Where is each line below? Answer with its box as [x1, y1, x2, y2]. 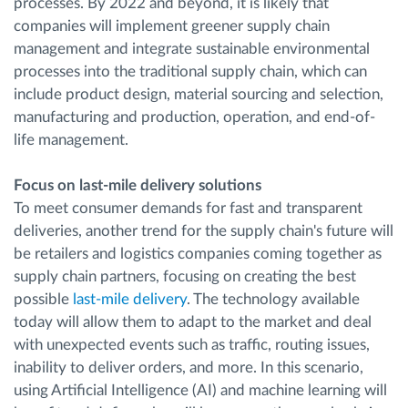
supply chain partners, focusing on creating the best [14, 268, 356, 284]
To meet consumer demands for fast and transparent [14, 199, 362, 216]
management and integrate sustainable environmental [14, 40, 370, 56]
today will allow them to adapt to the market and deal [14, 313, 372, 330]
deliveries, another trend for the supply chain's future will [14, 222, 393, 239]
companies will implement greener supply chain [14, 17, 330, 34]
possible [14, 291, 73, 307]
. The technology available [187, 291, 360, 307]
